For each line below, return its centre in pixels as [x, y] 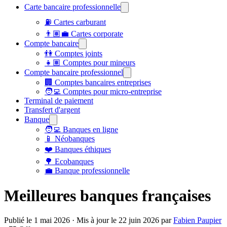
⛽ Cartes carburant [75, 22]
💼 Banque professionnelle [87, 171]
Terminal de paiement [59, 101]
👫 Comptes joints [73, 54]
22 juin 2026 [139, 220]
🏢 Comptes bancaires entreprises [98, 83]
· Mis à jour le [94, 220]
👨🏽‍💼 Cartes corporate [84, 34]
